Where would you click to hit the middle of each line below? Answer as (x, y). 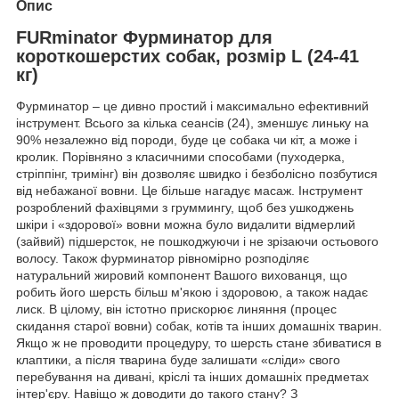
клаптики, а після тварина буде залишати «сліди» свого (178, 360)
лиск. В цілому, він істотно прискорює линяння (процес (176, 309)
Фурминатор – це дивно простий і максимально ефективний (192, 106)
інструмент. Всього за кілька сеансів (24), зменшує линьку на (192, 123)
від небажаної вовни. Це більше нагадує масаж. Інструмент (189, 191)
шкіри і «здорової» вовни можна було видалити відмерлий (186, 225)
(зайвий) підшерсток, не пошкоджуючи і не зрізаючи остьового (197, 242)
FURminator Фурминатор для (144, 37)
